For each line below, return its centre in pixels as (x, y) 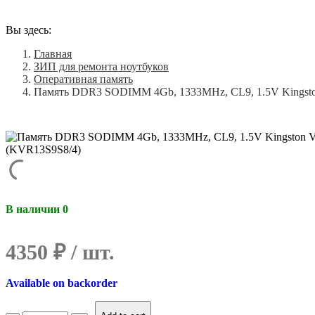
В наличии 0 (37, 210)
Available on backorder (62, 283)
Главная (53, 54)
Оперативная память (83, 79)
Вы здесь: (28, 30)
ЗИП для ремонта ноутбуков (101, 66)
